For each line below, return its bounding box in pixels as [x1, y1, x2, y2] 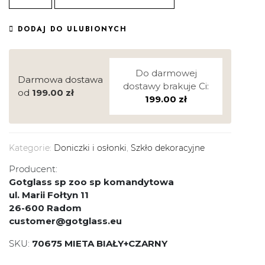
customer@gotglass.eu [9, 215, 122, 227]
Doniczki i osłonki [54, 143, 127, 153]
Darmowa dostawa [18, 74, 103, 86]
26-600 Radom [9, 202, 82, 214]
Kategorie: [9, 143, 54, 153]
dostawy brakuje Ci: [123, 80, 209, 92]
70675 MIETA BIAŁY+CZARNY [32, 238, 167, 250]
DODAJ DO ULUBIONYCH [18, 24, 127, 34]
